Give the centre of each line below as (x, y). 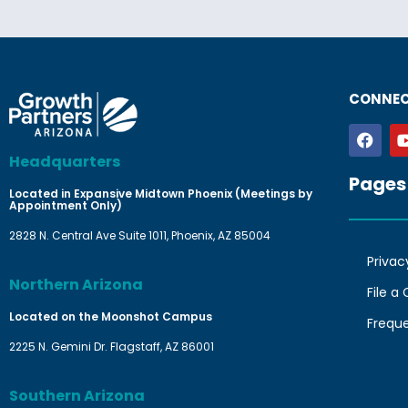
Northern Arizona (76, 285)
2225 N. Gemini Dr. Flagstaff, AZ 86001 (112, 347)
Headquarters (65, 162)
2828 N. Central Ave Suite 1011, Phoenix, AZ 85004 (140, 236)
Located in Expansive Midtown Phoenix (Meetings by (161, 194)
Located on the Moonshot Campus (111, 317)
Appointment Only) (66, 206)
